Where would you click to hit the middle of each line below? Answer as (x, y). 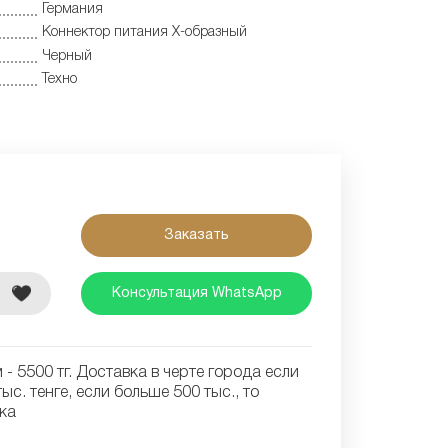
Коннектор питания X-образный (144, 33)
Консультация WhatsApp (196, 293)
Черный (67, 56)
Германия (72, 9)
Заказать (197, 235)
